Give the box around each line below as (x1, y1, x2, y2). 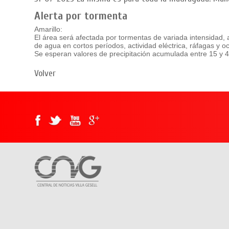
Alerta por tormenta (34, 9, 128, 23)
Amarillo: (34, 25, 65, 34)
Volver (34, 68, 56, 79)
